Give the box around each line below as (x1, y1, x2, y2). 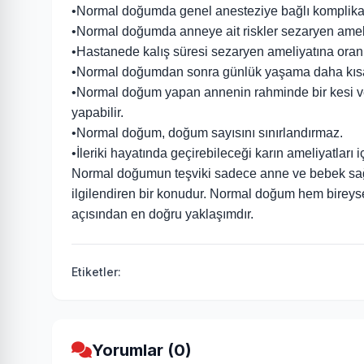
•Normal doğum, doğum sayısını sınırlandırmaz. (71, 126, 343, 140)
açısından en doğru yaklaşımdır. (71, 207, 253, 221)
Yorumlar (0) (92, 340, 192, 360)
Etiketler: (71, 265, 121, 279)
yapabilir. (71, 106, 123, 119)
